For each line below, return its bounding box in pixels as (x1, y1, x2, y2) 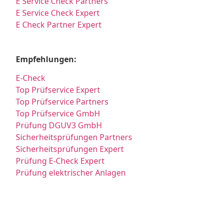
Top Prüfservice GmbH (16, 108, 101, 119)
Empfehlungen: (16, 53, 77, 65)
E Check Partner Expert (16, 19, 102, 31)
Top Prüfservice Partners (16, 96, 109, 108)
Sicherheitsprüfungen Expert (16, 144, 124, 155)
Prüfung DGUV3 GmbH (16, 120, 103, 131)
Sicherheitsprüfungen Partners (16, 132, 133, 143)
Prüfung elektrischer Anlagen (16, 167, 126, 179)
